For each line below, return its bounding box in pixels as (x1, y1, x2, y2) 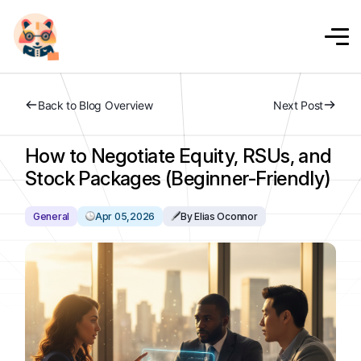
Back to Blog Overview (38, 98, 153, 112)
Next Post (272, 98, 323, 112)
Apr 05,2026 (95, 210, 155, 222)
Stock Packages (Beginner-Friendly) (25, 167, 331, 190)
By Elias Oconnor (180, 210, 258, 222)
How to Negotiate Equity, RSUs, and (25, 144, 332, 168)
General (33, 210, 70, 222)
